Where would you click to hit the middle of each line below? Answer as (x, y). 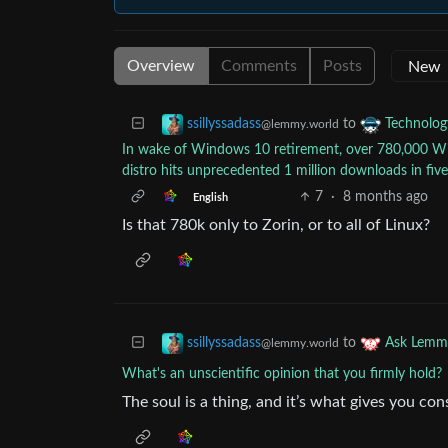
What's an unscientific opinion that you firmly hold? (282, 374)
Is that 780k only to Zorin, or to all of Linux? (276, 225)
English (210, 197)
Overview (161, 66)
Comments (259, 66)
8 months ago (385, 197)
